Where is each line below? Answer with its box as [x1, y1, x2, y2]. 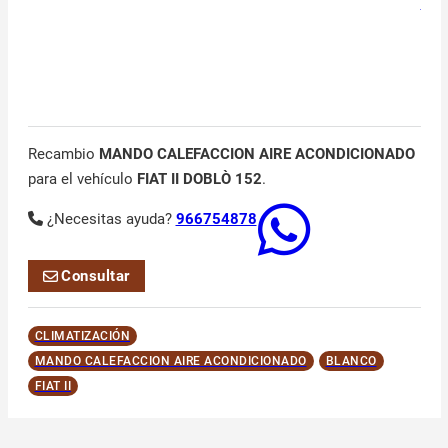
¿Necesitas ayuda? [46, 210, 176, 229]
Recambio [27, 145, 99, 164]
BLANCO [325, 354, 377, 369]
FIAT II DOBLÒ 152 [136, 170, 262, 189]
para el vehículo [27, 170, 137, 189]
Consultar [61, 266, 130, 285]
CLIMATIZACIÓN [34, 329, 130, 344]
